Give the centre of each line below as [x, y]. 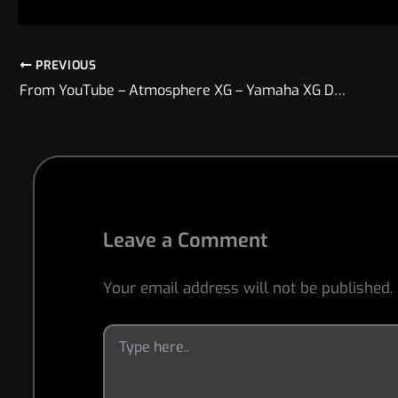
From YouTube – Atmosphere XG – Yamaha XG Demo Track [340, 90]
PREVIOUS [64, 64]
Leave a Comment [185, 241]
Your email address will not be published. [247, 289]
